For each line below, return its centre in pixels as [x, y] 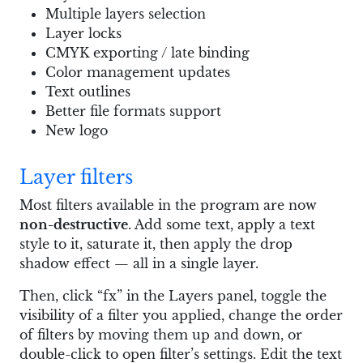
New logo [77, 131]
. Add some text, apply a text [222, 225]
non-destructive [74, 225]
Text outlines [88, 92]
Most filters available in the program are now [168, 205]
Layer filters [76, 177]
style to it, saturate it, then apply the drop [156, 244]
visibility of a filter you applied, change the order [181, 316]
